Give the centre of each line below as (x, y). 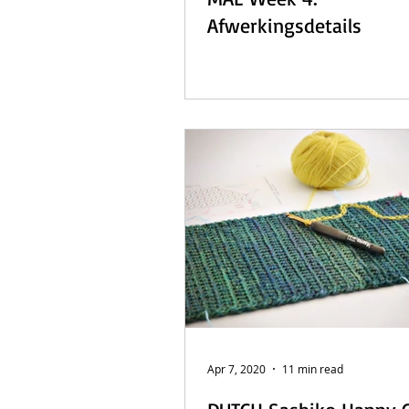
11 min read (313, 369)
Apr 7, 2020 (236, 369)
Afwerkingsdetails (284, 25)
